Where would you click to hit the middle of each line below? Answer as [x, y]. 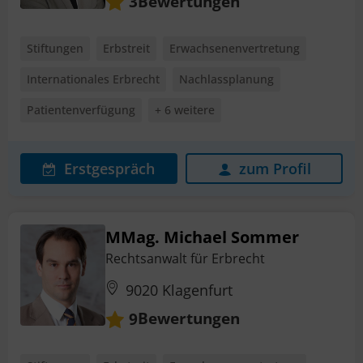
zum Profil [275, 169]
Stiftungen [55, 49]
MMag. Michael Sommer [202, 237]
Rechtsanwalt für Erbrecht [185, 259]
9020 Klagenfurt [179, 290]
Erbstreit [126, 49]
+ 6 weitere [185, 110]
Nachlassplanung [226, 79]
